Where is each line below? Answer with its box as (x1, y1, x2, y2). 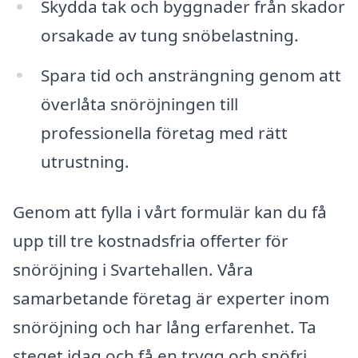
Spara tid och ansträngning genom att (40, 63, 341, 86)
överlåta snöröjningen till (40, 92, 238, 115)
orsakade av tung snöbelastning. (40, 23, 299, 46)
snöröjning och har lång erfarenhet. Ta (13, 316, 316, 339)
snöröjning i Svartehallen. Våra (13, 258, 253, 281)
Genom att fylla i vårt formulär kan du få (13, 201, 327, 224)
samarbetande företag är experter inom (13, 287, 329, 310)
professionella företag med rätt (40, 121, 288, 144)
